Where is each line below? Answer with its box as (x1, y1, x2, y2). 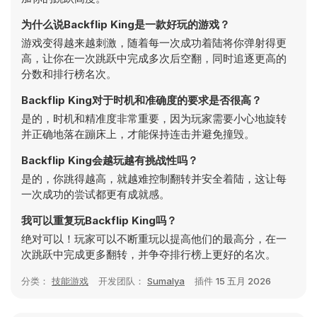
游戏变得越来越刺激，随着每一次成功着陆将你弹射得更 (21, 36, 287, 50)
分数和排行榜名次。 (21, 67, 117, 81)
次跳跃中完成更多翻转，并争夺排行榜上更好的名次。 (21, 248, 276, 261)
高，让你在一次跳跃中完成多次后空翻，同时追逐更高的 (21, 52, 287, 65)
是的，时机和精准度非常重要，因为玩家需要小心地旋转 (21, 112, 287, 125)
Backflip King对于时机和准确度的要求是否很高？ (21, 93, 262, 107)
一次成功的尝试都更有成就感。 (21, 188, 170, 201)
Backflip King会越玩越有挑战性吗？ (21, 154, 198, 167)
